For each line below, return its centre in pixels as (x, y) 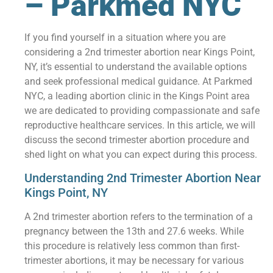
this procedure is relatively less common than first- (132, 246)
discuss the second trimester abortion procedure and (137, 140)
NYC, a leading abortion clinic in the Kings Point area (137, 96)
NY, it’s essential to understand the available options (136, 66)
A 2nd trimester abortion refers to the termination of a (139, 217)
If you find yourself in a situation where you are (125, 37)
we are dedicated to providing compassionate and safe (142, 110)
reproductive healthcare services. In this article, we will (140, 125)
